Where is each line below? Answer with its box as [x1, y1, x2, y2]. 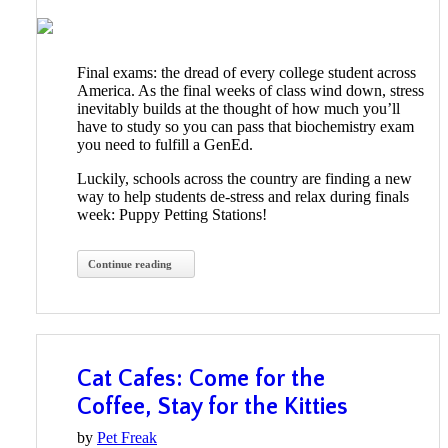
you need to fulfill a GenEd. [77, 136, 253, 154]
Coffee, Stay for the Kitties [77, 394, 348, 421]
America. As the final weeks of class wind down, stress [77, 82, 424, 100]
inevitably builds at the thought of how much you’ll [77, 100, 400, 118]
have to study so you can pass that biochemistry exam [77, 118, 414, 136]
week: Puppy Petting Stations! [77, 206, 267, 224]
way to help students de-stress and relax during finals [77, 188, 409, 206]
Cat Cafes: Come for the [77, 366, 325, 393]
